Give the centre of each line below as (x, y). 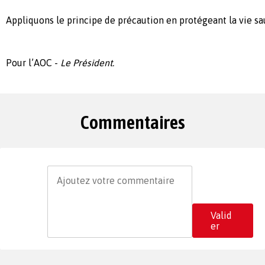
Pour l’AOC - (33, 63)
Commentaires (132, 122)
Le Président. (87, 63)
